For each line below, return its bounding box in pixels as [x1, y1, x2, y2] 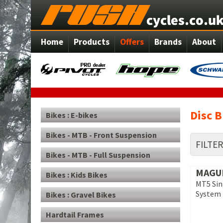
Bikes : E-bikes [46, 110, 98, 120]
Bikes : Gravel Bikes [46, 190, 116, 200]
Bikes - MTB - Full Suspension [46, 150, 150, 160]
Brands [154, 36, 182, 47]
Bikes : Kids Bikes [46, 170, 108, 180]
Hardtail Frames [46, 210, 104, 220]
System [196, 189, 221, 199]
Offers [120, 36, 144, 47]
